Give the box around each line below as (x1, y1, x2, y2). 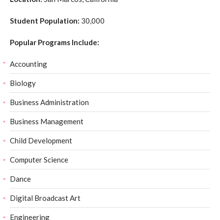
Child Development (10, 136, 72, 145)
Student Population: (10, 16, 80, 25)
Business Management (10, 117, 83, 126)
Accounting (10, 59, 47, 68)
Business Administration (10, 98, 89, 107)
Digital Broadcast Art (10, 193, 81, 202)
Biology (10, 79, 36, 87)
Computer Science (10, 155, 68, 164)
